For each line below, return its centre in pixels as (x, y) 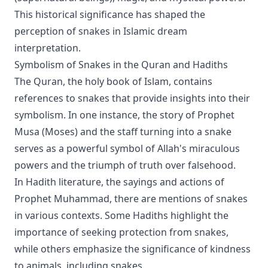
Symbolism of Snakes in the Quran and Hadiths (121, 65)
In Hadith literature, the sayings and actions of (119, 182)
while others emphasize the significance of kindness (133, 249)
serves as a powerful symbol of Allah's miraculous (127, 148)
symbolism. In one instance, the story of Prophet (124, 115)
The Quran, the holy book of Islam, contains (113, 81)
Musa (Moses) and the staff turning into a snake (123, 132)
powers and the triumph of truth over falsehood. (125, 165)
